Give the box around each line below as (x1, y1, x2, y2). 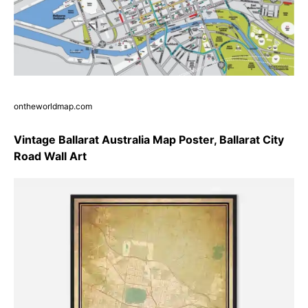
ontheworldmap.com (14, 101, 92, 112)
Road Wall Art (14, 149, 87, 164)
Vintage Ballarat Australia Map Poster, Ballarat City (14, 133, 284, 147)
